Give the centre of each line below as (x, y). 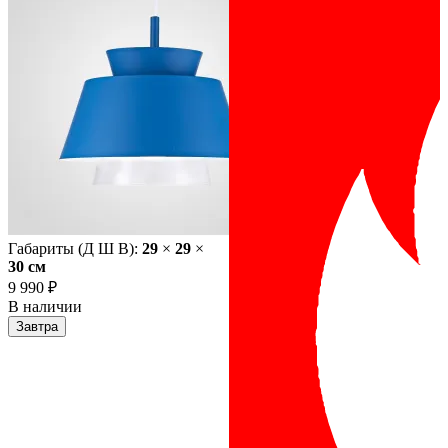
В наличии (45, 307)
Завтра (37, 327)
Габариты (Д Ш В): (75, 249)
